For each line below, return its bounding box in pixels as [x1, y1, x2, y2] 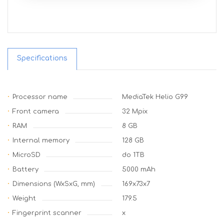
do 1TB [122, 151, 144, 158]
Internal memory [12, 137, 69, 144]
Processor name [12, 93, 67, 100]
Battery [12, 166, 38, 173]
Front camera [12, 108, 59, 115]
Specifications [17, 54, 67, 62]
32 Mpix [122, 108, 147, 115]
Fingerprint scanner [12, 209, 81, 216]
